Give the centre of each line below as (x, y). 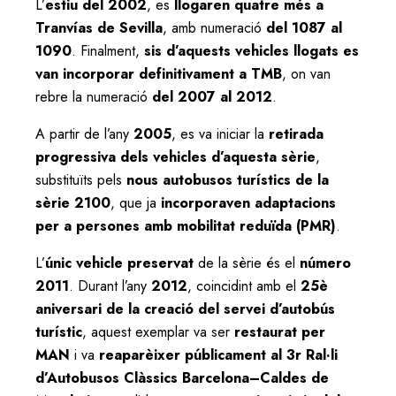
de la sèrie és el (247, 263)
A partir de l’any (84, 133)
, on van (306, 73)
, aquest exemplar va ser (158, 331)
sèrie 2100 (73, 202)
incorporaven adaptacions (248, 202)
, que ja (136, 202)
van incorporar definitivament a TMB (159, 73)
